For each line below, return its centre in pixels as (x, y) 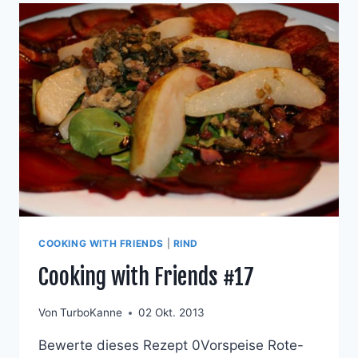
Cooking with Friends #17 (146, 276)
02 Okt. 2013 (172, 313)
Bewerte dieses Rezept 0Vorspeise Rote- (171, 346)
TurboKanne (91, 313)
